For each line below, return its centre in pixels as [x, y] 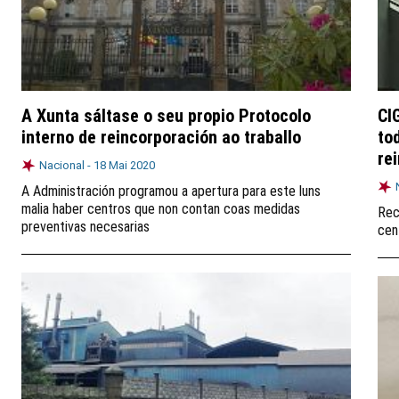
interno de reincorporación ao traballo [161, 137]
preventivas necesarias [85, 227]
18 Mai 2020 [124, 165]
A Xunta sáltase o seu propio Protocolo [166, 116]
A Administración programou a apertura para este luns [171, 191]
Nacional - [66, 165]
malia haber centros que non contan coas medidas [161, 209]
